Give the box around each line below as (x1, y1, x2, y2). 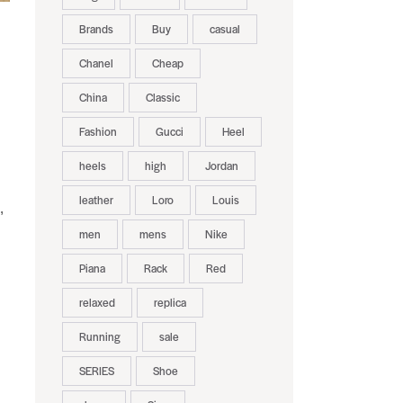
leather (78, 192, 113, 209)
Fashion (78, 123, 117, 140)
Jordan (204, 157, 238, 175)
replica (153, 294, 186, 311)
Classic (145, 89, 180, 106)
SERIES (78, 363, 114, 380)
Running (78, 328, 121, 345)
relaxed (78, 294, 115, 311)
